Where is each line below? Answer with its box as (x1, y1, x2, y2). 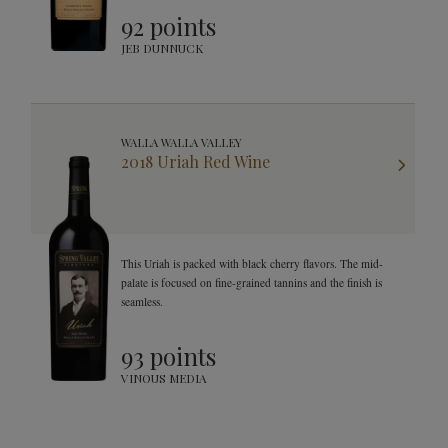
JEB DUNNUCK (121, 40, 203, 56)
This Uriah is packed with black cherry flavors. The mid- (121, 256, 383, 271)
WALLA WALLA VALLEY (121, 135, 242, 150)
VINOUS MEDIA (121, 370, 207, 386)
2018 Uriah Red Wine (121, 151, 270, 172)
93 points (121, 340, 216, 372)
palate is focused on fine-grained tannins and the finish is (121, 275, 382, 290)
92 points (121, 10, 216, 42)
